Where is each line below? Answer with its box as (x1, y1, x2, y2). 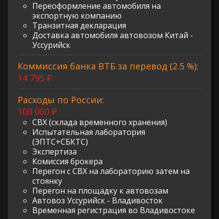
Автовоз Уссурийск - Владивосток (32, 195, 163, 206)
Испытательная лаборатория (32, 126, 145, 137)
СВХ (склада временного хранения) (32, 116, 167, 128)
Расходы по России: (18, 93, 104, 106)
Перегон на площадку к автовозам (32, 185, 168, 196)
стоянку (32, 175, 62, 186)
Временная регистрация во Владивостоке (32, 204, 195, 216)
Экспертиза (32, 146, 77, 157)
